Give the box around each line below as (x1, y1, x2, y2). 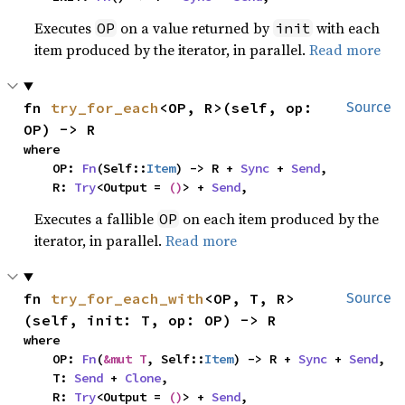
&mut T (103, 351, 147, 367)
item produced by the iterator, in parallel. (34, 40, 310, 60)
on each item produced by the (179, 209, 380, 229)
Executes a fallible (34, 209, 158, 229)
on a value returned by (117, 18, 274, 38)
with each (313, 18, 381, 38)
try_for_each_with (51, 289, 205, 307)
